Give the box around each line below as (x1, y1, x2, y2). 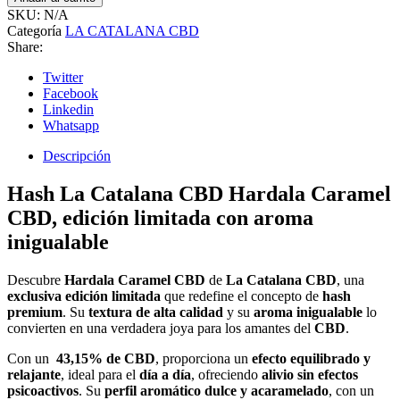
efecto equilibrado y (252, 351, 371, 367)
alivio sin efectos (262, 367, 358, 383)
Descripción (43, 148, 111, 164)
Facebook (43, 86, 98, 102)
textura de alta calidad (88, 304, 223, 321)
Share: (7, 39, 43, 55)
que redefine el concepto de (161, 288, 322, 304)
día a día (139, 367, 191, 383)
